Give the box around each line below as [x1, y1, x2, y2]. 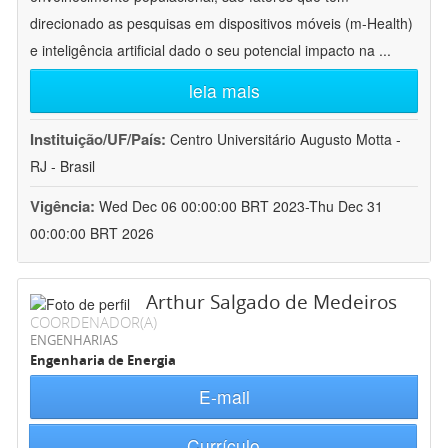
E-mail [198, 384, 250, 410]
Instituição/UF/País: [30, 128, 170, 151]
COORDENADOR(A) [30, 312, 157, 333]
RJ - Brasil [30, 156, 95, 177]
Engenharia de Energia [30, 351, 176, 370]
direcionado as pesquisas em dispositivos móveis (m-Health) [30, 13, 413, 34]
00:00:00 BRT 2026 [30, 223, 154, 244]
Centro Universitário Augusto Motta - [170, 129, 401, 150]
